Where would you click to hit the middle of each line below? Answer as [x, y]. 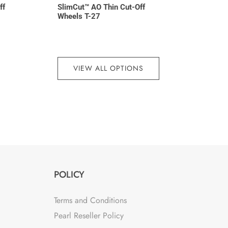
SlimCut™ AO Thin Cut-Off [101, 7]
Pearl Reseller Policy [89, 216]
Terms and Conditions [90, 201]
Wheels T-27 [79, 17]
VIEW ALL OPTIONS [108, 68]
